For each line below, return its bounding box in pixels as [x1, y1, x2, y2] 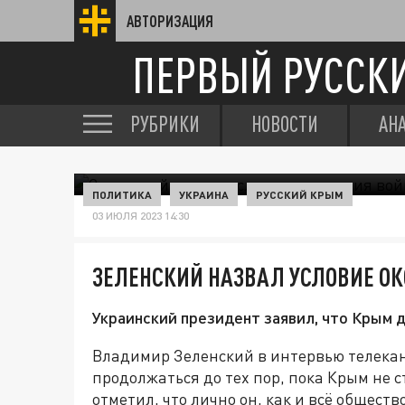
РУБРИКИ [130, 111, 200, 137]
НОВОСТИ [251, 111, 318, 137]
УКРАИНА [179, 188, 229, 201]
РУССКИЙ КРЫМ [256, 188, 344, 201]
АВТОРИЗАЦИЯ [127, 12, 213, 30]
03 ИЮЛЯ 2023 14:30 [92, 209, 189, 222]
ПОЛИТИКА [92, 188, 152, 201]
